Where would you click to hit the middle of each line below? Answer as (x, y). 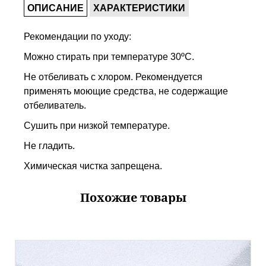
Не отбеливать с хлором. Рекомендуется (113, 77)
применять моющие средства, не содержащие (126, 91)
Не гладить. (49, 146)
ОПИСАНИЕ (56, 8)
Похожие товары (133, 197)
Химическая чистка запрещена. (93, 166)
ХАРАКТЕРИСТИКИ (139, 8)
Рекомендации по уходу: (77, 37)
